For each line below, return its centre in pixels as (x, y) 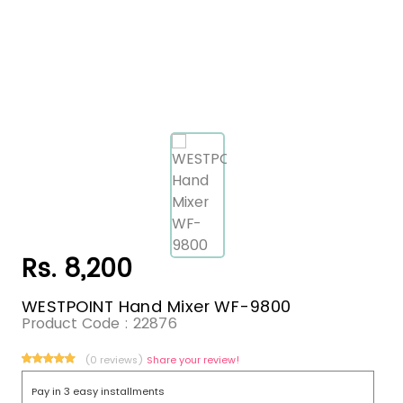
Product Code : (77, 323)
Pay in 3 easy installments (98, 391)
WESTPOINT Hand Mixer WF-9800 (157, 307)
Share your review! (193, 359)
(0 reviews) (116, 359)
